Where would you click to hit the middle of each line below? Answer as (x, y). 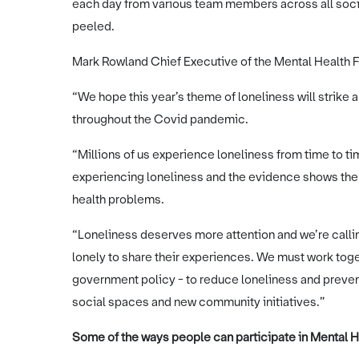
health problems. (118, 199)
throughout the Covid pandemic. (161, 119)
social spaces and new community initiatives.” (199, 302)
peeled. (93, 26)
